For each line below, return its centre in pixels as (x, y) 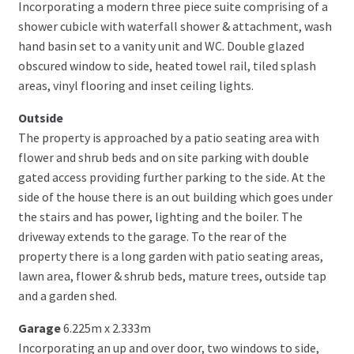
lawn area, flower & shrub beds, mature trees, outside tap (172, 276)
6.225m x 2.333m (107, 328)
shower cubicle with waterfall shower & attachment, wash (175, 26)
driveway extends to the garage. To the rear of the (152, 237)
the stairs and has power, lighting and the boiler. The (160, 217)
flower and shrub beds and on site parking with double (163, 158)
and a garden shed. (67, 296)
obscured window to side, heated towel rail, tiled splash (167, 66)
